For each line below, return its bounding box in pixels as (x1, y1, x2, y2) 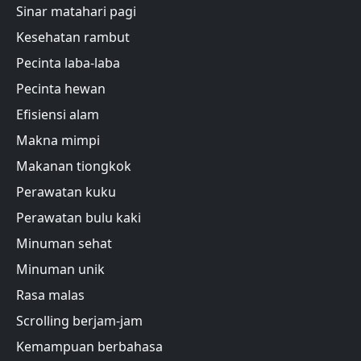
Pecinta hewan (16, 79, 106, 98)
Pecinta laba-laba (16, 53, 120, 72)
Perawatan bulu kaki (16, 208, 141, 226)
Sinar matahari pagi (16, 2, 136, 20)
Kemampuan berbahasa (16, 337, 163, 355)
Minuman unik (16, 259, 105, 278)
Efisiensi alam (16, 105, 99, 123)
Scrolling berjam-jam (16, 311, 143, 330)
